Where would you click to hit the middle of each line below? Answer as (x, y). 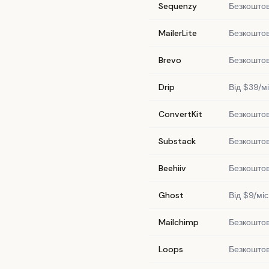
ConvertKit (180, 114)
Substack (177, 141)
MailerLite (178, 33)
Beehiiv (172, 168)
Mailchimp (179, 222)
